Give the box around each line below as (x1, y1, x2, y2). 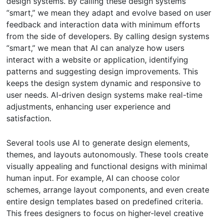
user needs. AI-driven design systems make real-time (6, 89, 203, 100)
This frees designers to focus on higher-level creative (6, 208, 204, 218)
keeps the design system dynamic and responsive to (6, 78, 201, 88)
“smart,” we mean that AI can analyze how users (6, 43, 185, 53)
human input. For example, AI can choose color (6, 173, 180, 183)
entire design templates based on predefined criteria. (6, 196, 203, 206)
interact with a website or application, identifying (6, 54, 189, 65)
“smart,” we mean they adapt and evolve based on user (6, 7, 212, 18)
